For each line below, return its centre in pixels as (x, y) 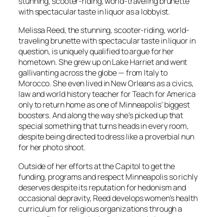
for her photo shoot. (52, 147)
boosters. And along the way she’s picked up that (101, 116)
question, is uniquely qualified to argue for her (96, 52)
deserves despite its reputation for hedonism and (102, 187)
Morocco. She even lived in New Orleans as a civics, (106, 84)
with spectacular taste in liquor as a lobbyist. (94, 12)
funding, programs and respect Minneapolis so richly (108, 177)
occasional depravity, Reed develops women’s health (108, 198)
